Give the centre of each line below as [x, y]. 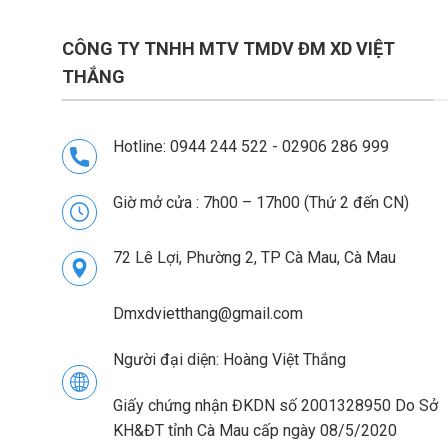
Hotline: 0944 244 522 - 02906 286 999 [251, 146]
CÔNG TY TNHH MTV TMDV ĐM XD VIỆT [228, 49]
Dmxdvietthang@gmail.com [208, 314]
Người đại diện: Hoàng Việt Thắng [229, 359]
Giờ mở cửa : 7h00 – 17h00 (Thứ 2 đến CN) [261, 202]
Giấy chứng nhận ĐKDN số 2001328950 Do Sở [275, 405]
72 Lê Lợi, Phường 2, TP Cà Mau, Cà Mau [254, 258]
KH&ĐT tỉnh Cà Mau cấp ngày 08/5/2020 [255, 430]
